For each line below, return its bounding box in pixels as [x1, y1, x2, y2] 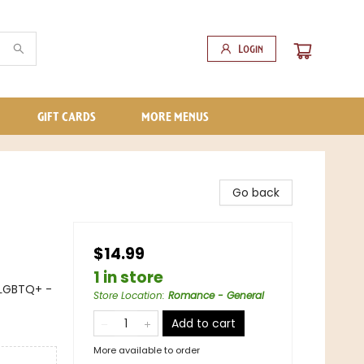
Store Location [93, 288, 162, 302]
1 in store [93, 266, 163, 288]
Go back [232, 184, 279, 201]
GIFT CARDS [37, 109, 96, 123]
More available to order [93, 344, 200, 357]
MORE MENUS [141, 109, 209, 123]
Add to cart [171, 315, 236, 331]
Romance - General [168, 288, 264, 302]
